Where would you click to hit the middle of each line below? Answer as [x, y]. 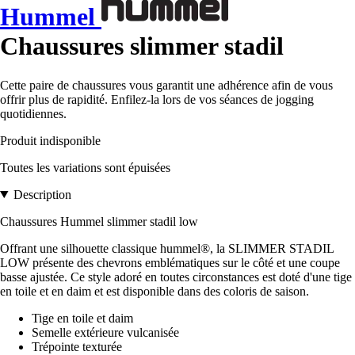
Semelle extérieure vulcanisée [105, 332]
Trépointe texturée [77, 346]
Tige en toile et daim [82, 318]
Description [42, 194]
